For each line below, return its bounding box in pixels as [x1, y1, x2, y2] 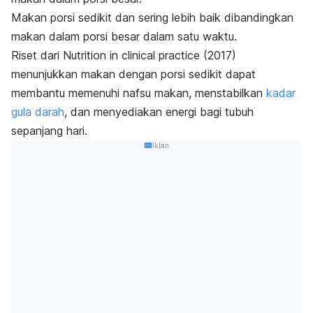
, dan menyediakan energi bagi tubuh [64, 104, 254, 119]
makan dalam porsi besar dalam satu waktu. [11, 29, 240, 43]
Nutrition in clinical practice [63, 48, 200, 62]
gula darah [11, 104, 64, 119]
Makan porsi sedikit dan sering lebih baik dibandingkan [11, 10, 293, 24]
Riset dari [11, 48, 63, 62]
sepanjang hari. [11, 123, 91, 138]
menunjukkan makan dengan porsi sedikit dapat [11, 66, 256, 81]
